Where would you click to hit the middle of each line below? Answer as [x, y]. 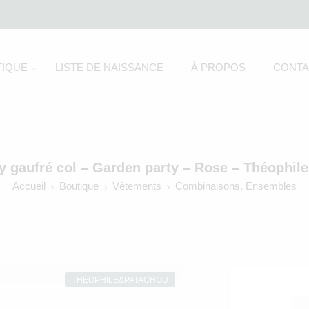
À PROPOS [218, 68]
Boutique [79, 186]
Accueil [29, 186]
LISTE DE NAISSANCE [109, 68]
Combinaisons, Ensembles [236, 186]
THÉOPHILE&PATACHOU [120, 280]
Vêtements [137, 186]
